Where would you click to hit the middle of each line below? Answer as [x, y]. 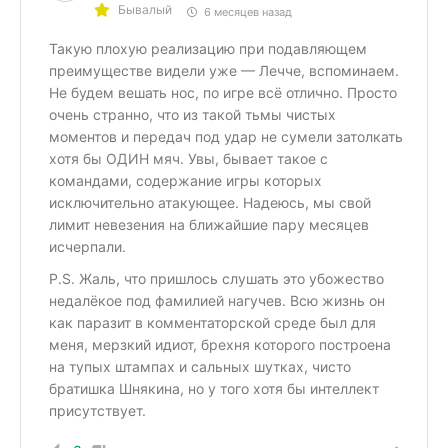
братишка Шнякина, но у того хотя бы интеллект [214, 388]
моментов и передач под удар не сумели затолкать [226, 136]
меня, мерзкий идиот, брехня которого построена [220, 344]
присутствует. [97, 410]
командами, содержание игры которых [185, 180]
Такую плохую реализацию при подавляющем [208, 48]
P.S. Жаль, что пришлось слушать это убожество [216, 278]
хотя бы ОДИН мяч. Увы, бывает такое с [188, 158]
